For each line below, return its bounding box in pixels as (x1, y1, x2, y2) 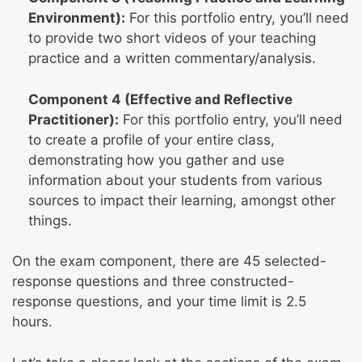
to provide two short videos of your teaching (28, 30, 316, 47)
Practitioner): (28, 111, 119, 128)
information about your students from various (28, 171, 322, 188)
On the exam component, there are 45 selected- (12, 253, 326, 270)
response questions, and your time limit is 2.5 (12, 293, 306, 310)
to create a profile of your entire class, (28, 131, 275, 148)
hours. (12, 314, 53, 330)
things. (28, 212, 72, 229)
